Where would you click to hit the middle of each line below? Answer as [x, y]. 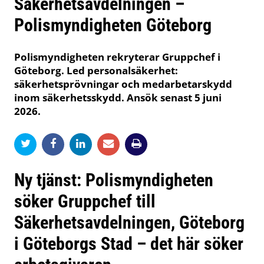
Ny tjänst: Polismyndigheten [114, 180]
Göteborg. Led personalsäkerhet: [96, 71]
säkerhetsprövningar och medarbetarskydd [123, 84]
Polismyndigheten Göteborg [113, 25]
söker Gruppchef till [85, 201]
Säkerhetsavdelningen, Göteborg [129, 222]
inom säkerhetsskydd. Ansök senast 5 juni [118, 98]
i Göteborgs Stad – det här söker [129, 243]
